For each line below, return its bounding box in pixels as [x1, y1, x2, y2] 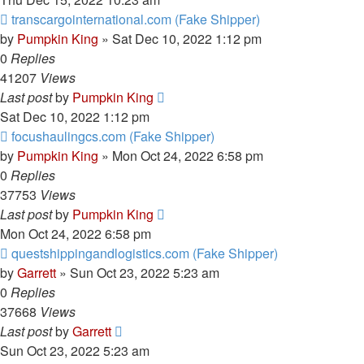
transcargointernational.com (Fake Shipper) [11, 10, 260, 28]
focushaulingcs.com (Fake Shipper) [11, 127, 214, 145]
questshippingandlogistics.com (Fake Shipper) [11, 244, 278, 262]
